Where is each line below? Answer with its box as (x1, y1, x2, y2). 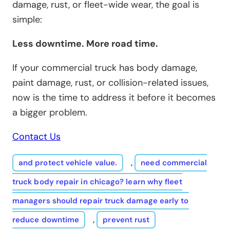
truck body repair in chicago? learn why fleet (12, 176, 182, 187)
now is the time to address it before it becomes (12, 91, 216, 104)
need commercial (141, 157, 207, 168)
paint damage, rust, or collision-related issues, (12, 76, 208, 89)
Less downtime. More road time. (12, 37, 158, 50)
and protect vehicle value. (18, 157, 118, 168)
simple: (12, 13, 42, 26)
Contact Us (12, 130, 61, 143)
